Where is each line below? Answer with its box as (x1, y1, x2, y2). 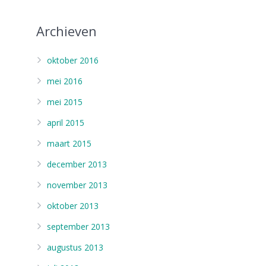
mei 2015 (47, 96, 83, 107)
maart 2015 (47, 138, 91, 149)
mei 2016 (47, 75, 83, 87)
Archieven (36, 22, 97, 40)
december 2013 (47, 159, 107, 170)
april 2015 (47, 117, 84, 128)
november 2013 (47, 179, 107, 191)
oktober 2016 (47, 55, 99, 66)
